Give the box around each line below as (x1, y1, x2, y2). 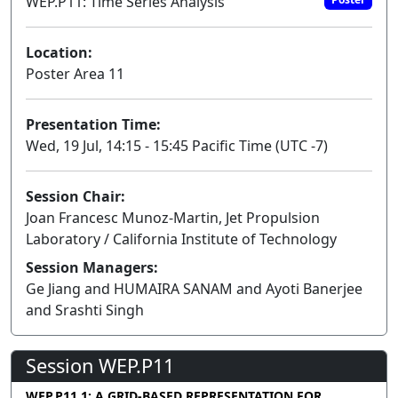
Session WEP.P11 (26, 353, 174, 379)
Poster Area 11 (26, 64, 124, 84)
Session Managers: (26, 258, 158, 278)
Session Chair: (26, 187, 125, 207)
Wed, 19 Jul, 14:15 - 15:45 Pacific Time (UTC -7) (26, 136, 328, 156)
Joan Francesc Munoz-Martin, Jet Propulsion (26, 208, 320, 228)
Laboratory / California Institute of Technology (26, 229, 337, 250)
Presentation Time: (26, 115, 161, 135)
